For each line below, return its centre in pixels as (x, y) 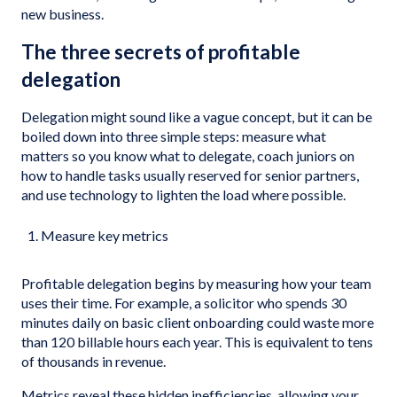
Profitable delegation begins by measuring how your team (196, 283)
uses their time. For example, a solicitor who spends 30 (184, 303)
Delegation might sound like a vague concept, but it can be (197, 117)
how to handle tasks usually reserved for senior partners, (190, 175)
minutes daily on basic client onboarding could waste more (198, 322)
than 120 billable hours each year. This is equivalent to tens (197, 342)
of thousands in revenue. (95, 361)
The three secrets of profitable (161, 52)
